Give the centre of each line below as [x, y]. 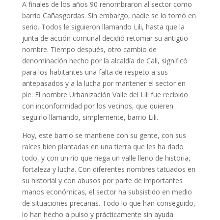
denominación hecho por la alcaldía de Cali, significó [105, 61]
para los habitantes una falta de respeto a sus [95, 72]
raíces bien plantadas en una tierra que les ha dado [103, 147]
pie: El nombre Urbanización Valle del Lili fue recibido [105, 95]
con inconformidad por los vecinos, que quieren [97, 106]
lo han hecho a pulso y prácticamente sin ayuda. [98, 214]
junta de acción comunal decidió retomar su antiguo [105, 38]
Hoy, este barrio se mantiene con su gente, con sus [104, 135]
